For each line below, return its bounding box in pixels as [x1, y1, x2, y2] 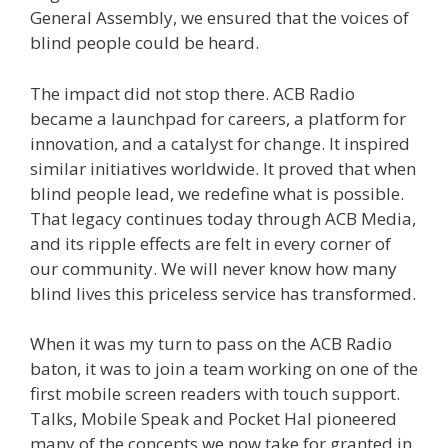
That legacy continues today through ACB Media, [30, 206, 416, 230]
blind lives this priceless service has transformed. [30, 281, 416, 305]
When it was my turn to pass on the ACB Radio [30, 332, 392, 356]
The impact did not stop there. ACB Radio [30, 81, 355, 105]
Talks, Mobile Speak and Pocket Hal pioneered [30, 407, 397, 431]
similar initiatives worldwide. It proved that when [30, 156, 416, 180]
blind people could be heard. [30, 31, 259, 55]
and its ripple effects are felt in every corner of [30, 231, 391, 255]
